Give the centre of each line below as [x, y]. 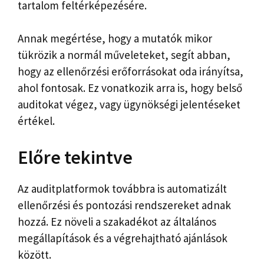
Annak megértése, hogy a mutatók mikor [115, 39]
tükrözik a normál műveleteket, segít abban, [124, 55]
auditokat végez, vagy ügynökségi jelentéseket [129, 105]
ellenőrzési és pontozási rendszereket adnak [124, 205]
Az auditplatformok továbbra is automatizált [122, 188]
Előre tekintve [75, 157]
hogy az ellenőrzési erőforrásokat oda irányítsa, [131, 72]
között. [34, 254]
